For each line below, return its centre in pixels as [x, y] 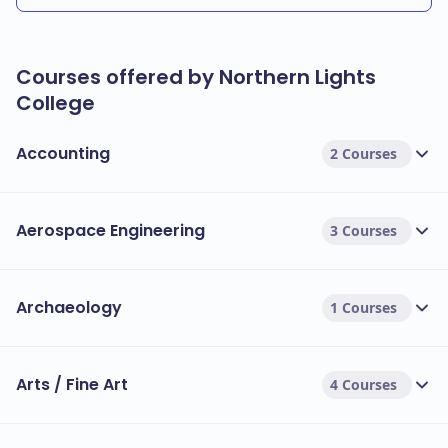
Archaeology [69, 307]
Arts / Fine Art [72, 384]
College [55, 103]
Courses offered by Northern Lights [196, 77]
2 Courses [363, 153]
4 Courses [363, 384]
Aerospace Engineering [110, 230]
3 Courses [363, 230]
